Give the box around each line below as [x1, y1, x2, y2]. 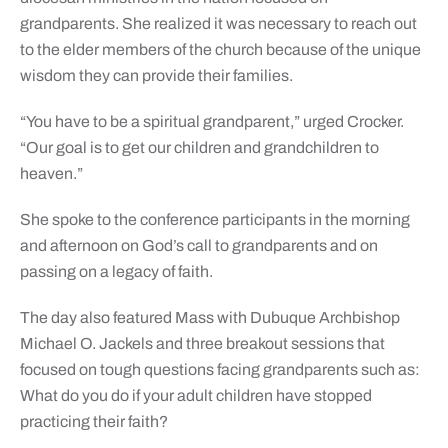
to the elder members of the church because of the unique [19, 40, 421, 58]
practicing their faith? [19, 412, 168, 430]
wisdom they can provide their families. [19, 66, 293, 84]
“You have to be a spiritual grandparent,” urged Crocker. [19, 112, 404, 130]
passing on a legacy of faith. [19, 262, 213, 280]
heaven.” [19, 164, 83, 182]
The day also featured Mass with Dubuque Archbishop [19, 308, 400, 326]
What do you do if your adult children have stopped [19, 386, 372, 404]
